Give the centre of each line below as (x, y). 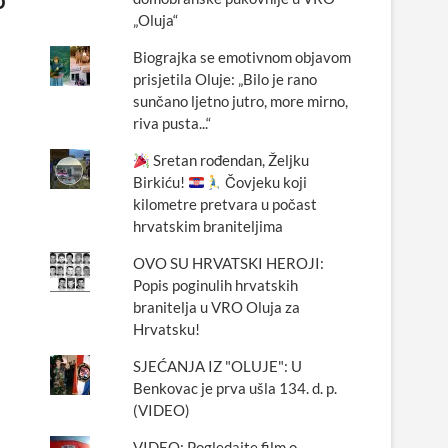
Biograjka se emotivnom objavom (241, 57)
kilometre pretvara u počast (224, 204)
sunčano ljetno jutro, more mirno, (240, 101)
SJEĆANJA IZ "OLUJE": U (217, 366)
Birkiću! (160, 182)
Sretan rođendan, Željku (229, 160)
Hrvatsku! (166, 329)
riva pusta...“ (171, 123)
